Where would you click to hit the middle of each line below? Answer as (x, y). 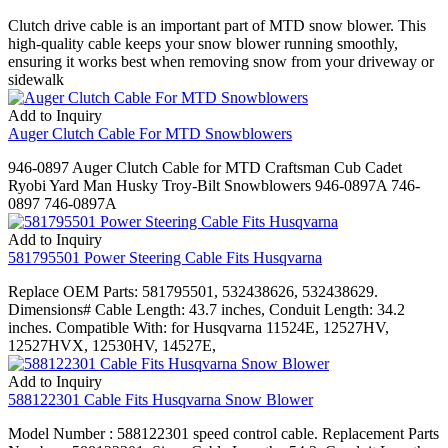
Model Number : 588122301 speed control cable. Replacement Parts (223, 433)
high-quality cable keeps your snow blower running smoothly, (203, 43)
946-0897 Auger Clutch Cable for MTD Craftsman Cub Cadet (205, 167)
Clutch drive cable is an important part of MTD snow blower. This (217, 25)
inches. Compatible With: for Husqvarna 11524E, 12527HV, (198, 327)
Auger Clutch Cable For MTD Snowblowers (150, 133)
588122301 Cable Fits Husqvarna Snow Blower (160, 399)
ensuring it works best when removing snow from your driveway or (221, 61)
